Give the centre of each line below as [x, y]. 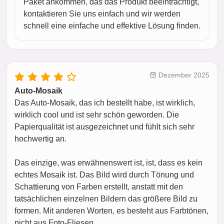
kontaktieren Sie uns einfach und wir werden [102, 13]
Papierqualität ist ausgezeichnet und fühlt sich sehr [104, 126]
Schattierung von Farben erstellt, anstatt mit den [99, 186]
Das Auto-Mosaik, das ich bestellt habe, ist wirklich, [105, 102]
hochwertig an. [40, 138]
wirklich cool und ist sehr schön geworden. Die [97, 114]
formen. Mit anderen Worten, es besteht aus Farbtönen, [111, 210]
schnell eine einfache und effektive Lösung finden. [112, 25]
